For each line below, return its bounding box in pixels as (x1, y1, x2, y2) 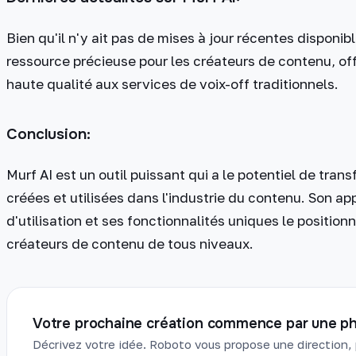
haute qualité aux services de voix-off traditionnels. (6, 75, 339, 93)
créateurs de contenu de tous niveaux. (6, 235, 253, 253)
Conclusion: (6, 124, 91, 144)
